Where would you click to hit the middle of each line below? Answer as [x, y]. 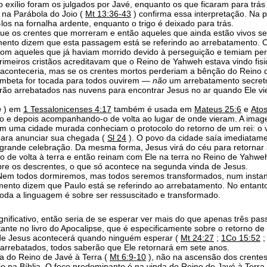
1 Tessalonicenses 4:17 [67, 109]
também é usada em [153, 109]
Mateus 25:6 [218, 109]
